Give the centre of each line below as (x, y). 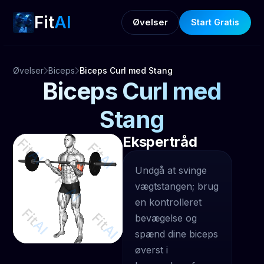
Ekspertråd (160, 142)
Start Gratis (215, 22)
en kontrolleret (168, 202)
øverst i (151, 250)
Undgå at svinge (171, 170)
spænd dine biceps (176, 234)
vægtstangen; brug (177, 186)
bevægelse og (166, 218)
